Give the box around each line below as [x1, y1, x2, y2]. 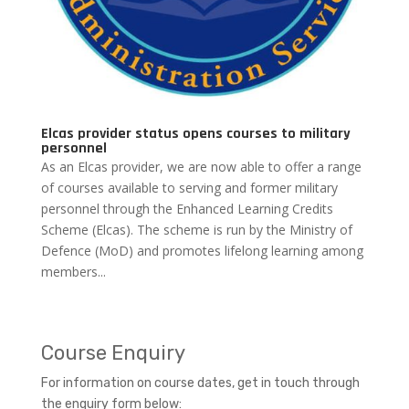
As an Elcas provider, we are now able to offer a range [40, 157, 362, 175]
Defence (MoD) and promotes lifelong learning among [40, 241, 363, 259]
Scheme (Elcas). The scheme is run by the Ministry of [40, 220, 352, 238]
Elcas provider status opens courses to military [40, 123, 351, 143]
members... [40, 262, 106, 280]
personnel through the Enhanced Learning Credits [40, 199, 333, 217]
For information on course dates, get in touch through [40, 374, 360, 391]
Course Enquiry [40, 340, 185, 365]
